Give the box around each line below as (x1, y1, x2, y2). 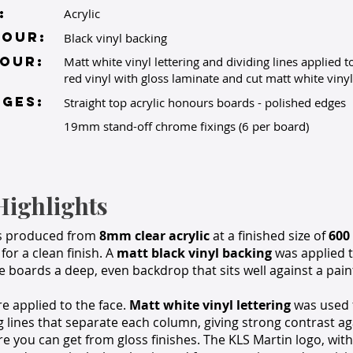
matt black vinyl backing (117, 244, 272, 262)
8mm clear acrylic (99, 227, 210, 244)
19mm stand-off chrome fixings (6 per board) (64, 118, 309, 134)
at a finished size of (210, 227, 329, 244)
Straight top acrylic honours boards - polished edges (64, 95, 346, 110)
